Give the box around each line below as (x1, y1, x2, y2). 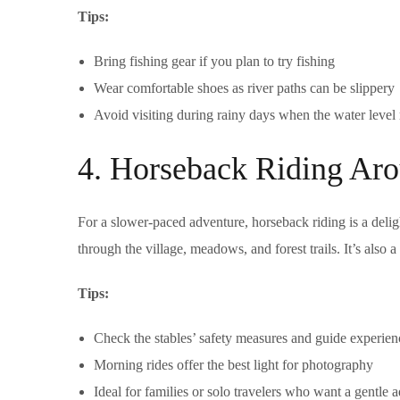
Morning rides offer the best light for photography (94, 357, 373, 373)
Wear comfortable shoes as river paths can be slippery (94, 80, 395, 96)
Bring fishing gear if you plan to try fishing (94, 54, 335, 70)
